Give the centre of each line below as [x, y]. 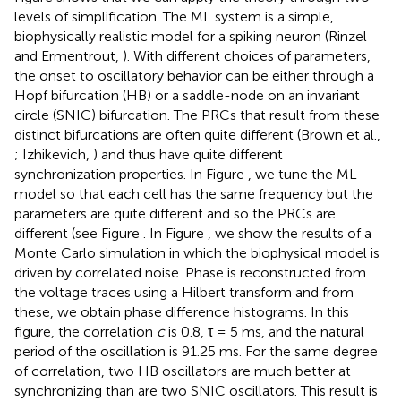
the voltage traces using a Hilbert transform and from [184, 293]
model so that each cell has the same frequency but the [194, 194]
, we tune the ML [303, 175]
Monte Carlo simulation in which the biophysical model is [197, 253]
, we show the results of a [290, 234]
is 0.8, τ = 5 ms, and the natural [264, 332]
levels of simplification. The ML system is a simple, [174, 17]
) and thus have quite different [188, 155]
